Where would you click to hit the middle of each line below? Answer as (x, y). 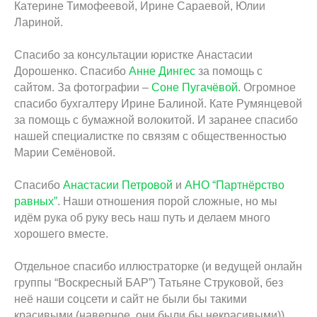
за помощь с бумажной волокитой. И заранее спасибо (156, 120)
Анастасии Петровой (118, 185)
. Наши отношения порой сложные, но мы (167, 201)
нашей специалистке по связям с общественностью (150, 136)
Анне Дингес (162, 71)
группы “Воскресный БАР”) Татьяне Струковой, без (149, 283)
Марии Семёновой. (66, 152)
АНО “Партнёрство (235, 185)
